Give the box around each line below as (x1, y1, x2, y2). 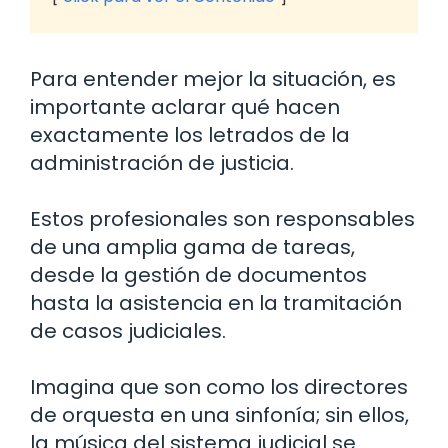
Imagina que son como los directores (30, 373, 408, 402)
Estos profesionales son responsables (30, 205, 415, 234)
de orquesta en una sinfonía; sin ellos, (30, 401, 409, 430)
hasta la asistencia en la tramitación (30, 289, 402, 318)
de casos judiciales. (30, 317, 226, 346)
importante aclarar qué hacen (30, 93, 340, 122)
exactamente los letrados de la (30, 121, 350, 150)
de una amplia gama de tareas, (30, 233, 355, 262)
